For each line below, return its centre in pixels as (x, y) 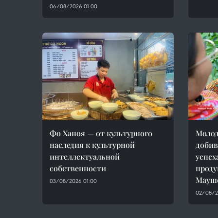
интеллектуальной (85, 156)
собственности (78, 168)
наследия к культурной (92, 145)
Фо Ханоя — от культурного (101, 133)
